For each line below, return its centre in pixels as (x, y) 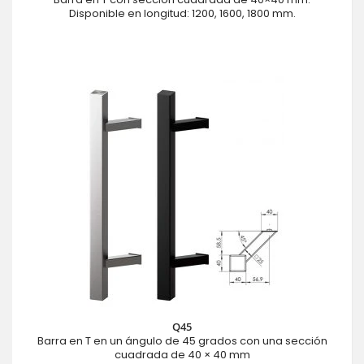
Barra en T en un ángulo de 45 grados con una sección (182, 340)
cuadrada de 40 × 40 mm (182, 354)
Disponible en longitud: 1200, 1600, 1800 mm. (182, 13)
